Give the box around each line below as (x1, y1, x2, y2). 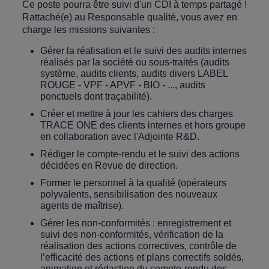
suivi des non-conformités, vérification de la (40, 229, 223, 240)
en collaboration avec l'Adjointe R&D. (40, 131, 199, 142)
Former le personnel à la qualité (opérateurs (40, 178, 226, 188)
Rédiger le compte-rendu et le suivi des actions (40, 149, 240, 159)
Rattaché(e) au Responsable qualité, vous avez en (22, 12, 237, 22)
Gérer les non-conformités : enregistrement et (40, 218, 231, 228)
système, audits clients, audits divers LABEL (40, 68, 228, 79)
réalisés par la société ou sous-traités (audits (40, 57, 229, 67)
